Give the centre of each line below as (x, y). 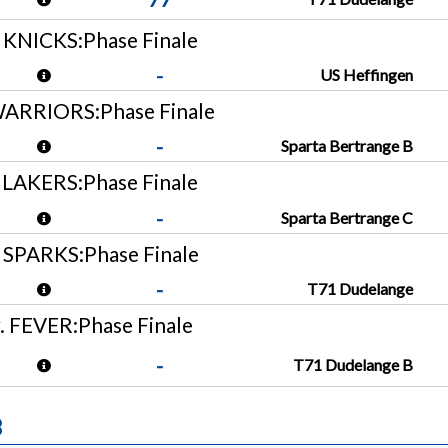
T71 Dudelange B (353, 365)
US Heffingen (367, 74)
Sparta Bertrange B (347, 146)
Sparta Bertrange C (347, 217)
